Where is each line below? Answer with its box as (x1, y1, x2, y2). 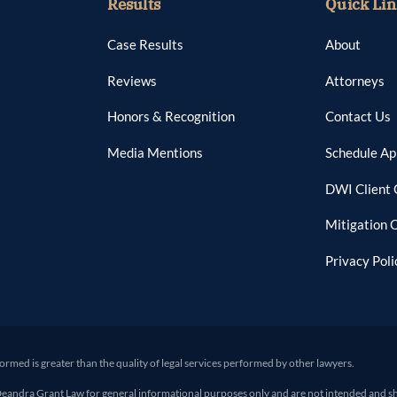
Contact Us (325, 108, 392, 125)
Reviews (106, 72, 157, 89)
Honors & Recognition (106, 108, 235, 125)
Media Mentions (106, 144, 203, 161)
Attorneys (325, 72, 385, 89)
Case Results (106, 36, 183, 53)
